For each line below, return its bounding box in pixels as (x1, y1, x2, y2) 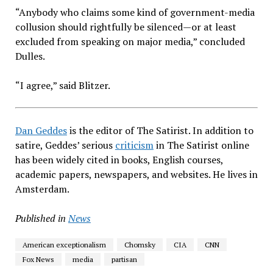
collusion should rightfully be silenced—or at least (15, 19, 236, 34)
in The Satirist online (153, 138, 249, 152)
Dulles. (15, 49, 45, 63)
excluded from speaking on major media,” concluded (15, 34, 245, 48)
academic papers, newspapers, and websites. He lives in (15, 167, 258, 181)
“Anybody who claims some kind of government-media (15, 5, 255, 19)
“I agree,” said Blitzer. (15, 78, 110, 92)
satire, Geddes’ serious (15, 138, 115, 152)
